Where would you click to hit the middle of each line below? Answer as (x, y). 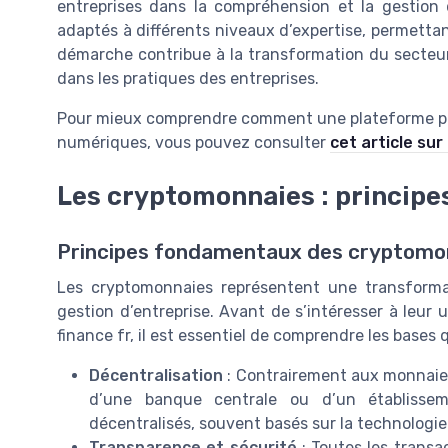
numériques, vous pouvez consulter (193, 142)
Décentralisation (156, 376)
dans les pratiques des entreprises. (188, 78)
